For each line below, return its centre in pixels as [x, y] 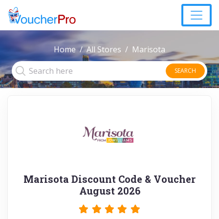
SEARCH [185, 71]
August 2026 [109, 191]
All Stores [104, 49]
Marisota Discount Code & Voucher [109, 179]
